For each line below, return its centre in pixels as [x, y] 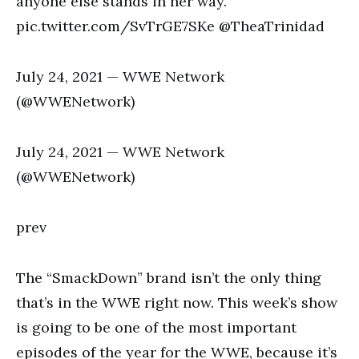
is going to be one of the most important [156, 327]
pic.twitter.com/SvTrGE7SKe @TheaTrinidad [170, 26]
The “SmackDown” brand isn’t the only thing [169, 278]
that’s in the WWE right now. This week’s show [177, 303]
